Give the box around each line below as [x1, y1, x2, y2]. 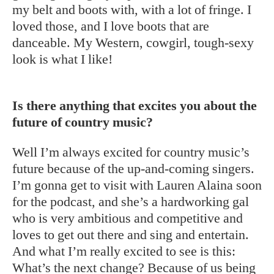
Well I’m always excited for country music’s [12, 144, 250, 160]
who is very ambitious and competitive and [12, 210, 243, 226]
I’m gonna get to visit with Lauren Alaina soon [12, 177, 262, 193]
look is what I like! [12, 51, 113, 67]
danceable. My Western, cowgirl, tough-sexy [12, 35, 254, 50]
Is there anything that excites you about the [12, 98, 257, 113]
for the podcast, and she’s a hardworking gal [12, 194, 249, 209]
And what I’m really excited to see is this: [12, 243, 235, 259]
